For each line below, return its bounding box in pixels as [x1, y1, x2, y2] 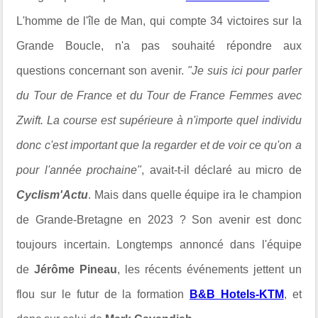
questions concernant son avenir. [16, 64, 187, 77]
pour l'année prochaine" [16, 163, 142, 176]
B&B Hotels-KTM [189, 287, 284, 300]
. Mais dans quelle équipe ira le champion [88, 188, 302, 201]
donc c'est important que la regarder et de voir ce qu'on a [16, 138, 302, 151]
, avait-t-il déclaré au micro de [141, 163, 302, 176]
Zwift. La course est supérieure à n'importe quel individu [16, 114, 302, 126]
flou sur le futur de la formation [16, 287, 190, 300]
